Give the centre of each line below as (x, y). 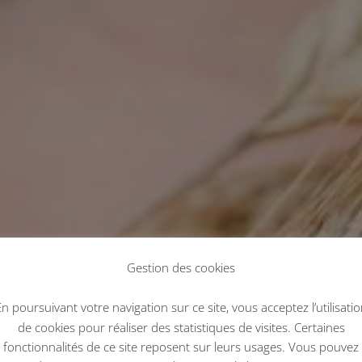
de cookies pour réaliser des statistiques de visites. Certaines (181, 327)
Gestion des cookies (181, 268)
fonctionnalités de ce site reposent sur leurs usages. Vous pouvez (181, 346)
